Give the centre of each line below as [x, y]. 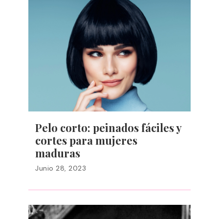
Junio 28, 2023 [61, 168]
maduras [58, 153]
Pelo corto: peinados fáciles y [108, 128]
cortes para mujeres [86, 140]
